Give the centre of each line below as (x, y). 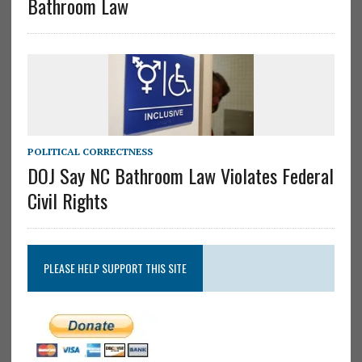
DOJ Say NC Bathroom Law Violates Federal (180, 175)
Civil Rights (67, 200)
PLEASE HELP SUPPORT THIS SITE (115, 267)
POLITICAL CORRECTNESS (90, 151)
